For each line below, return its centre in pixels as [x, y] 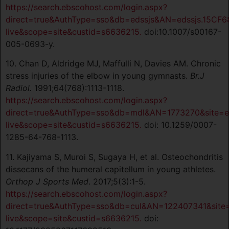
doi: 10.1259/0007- [179, 125]
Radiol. [19, 88]
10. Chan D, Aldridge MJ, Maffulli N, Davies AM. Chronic [113, 64]
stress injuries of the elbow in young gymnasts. [98, 76]
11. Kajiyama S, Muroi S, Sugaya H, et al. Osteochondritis [114, 157]
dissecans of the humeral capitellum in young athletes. [111, 169]
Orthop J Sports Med [47, 181]
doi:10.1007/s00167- [181, 32]
